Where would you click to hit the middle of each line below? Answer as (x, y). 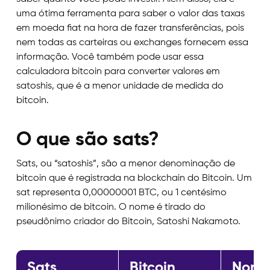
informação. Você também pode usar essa (110, 58)
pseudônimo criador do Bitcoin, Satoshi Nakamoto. (128, 222)
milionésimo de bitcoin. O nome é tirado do (111, 208)
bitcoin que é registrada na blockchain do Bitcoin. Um (134, 179)
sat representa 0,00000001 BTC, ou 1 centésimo (121, 193)
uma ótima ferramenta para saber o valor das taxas (130, 14)
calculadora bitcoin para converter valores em (118, 72)
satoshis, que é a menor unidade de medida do (120, 86)
